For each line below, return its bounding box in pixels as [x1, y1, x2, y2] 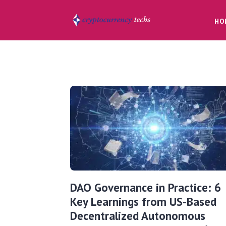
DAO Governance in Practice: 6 [70, 180, 221, 195]
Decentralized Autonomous [70, 208, 205, 223]
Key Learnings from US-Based [70, 194, 216, 209]
